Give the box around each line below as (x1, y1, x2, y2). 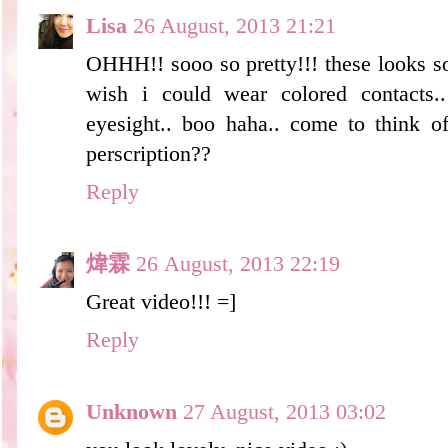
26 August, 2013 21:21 (133, 13, 336, 38)
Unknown (86, 399, 177, 424)
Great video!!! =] (86, 289, 236, 314)
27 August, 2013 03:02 (183, 399, 386, 424)
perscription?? (86, 141, 211, 166)
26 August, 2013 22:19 (136, 251, 340, 276)
